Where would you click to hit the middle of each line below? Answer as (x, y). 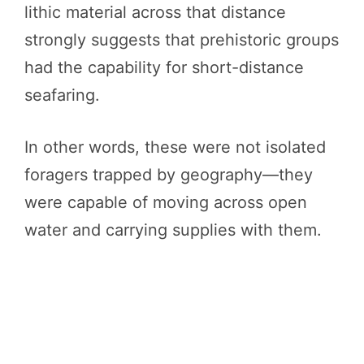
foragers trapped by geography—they (169, 175)
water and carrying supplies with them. (173, 230)
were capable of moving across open (166, 203)
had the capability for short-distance (164, 68)
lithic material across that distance (155, 13)
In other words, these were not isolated (175, 147)
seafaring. (62, 95)
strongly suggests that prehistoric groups (182, 40)
